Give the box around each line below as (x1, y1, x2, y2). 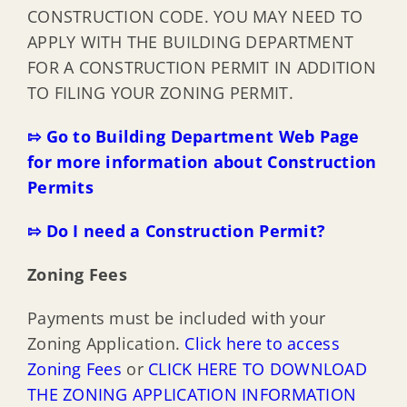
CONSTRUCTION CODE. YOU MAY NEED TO (26, 5, 363, 28)
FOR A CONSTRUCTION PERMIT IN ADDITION (26, 56, 376, 79)
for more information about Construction (26, 151, 377, 174)
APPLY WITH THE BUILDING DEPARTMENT (26, 31, 354, 54)
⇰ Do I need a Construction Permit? (26, 220, 326, 243)
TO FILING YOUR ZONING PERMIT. (26, 82, 293, 104)
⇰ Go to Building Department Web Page (26, 125, 360, 148)
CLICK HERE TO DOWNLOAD (148, 358, 368, 381)
